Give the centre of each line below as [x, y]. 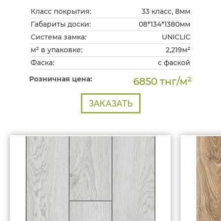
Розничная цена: [63, 79]
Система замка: [58, 37]
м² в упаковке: [56, 50]
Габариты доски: [61, 24]
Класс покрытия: [61, 11]
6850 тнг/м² [163, 81]
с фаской [174, 63]
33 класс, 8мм [166, 11]
